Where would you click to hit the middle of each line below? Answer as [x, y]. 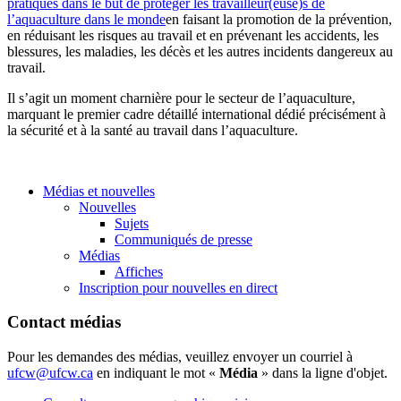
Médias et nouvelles [99, 191]
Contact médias [64, 322]
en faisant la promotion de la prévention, [279, 19]
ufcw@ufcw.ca [50, 373]
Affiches [139, 271]
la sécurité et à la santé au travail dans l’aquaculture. [153, 130]
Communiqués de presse [183, 239]
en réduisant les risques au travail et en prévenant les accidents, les [193, 35]
